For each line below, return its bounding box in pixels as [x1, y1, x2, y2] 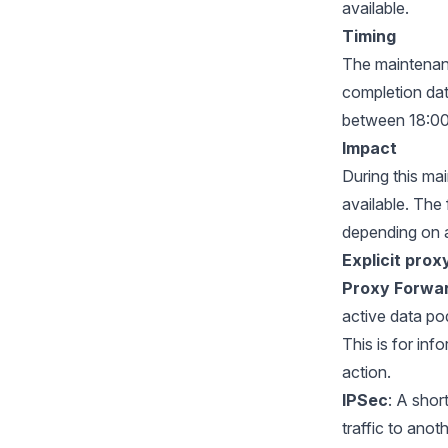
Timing [342, 26, 396, 46]
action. [342, 362, 391, 382]
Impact [342, 138, 397, 158]
